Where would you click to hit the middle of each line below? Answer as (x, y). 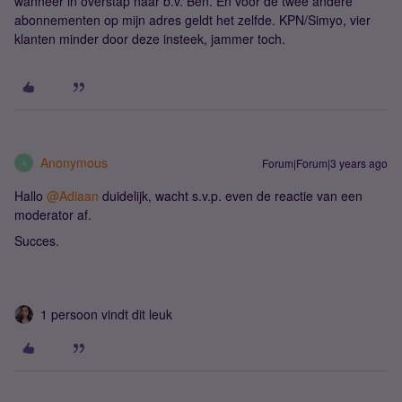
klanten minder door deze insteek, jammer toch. (150, 39)
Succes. (37, 240)
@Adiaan (73, 196)
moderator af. (53, 214)
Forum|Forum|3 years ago (325, 163)
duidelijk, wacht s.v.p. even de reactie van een (231, 196)
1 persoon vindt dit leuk (106, 314)
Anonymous (74, 162)
